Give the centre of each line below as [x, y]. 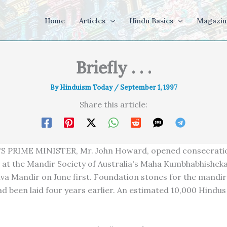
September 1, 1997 [148, 87]
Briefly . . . [113, 68]
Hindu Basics [151, 21]
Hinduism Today [87, 87]
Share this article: [113, 104]
